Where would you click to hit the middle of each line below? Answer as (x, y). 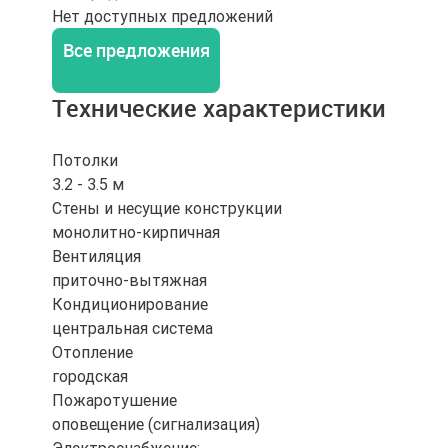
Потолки (85, 160)
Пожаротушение (114, 400)
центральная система (132, 328)
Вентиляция (96, 256)
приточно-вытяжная (129, 280)
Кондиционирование (130, 304)
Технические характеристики (219, 108)
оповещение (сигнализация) (156, 424)
